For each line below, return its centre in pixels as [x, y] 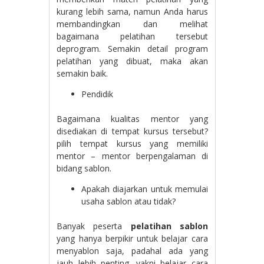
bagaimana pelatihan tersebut [132, 36]
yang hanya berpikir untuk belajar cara [132, 238]
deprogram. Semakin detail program [132, 49]
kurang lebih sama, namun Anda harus [132, 11]
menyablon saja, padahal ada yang [132, 251]
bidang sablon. [84, 168]
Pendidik [98, 94]
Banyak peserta [94, 226]
